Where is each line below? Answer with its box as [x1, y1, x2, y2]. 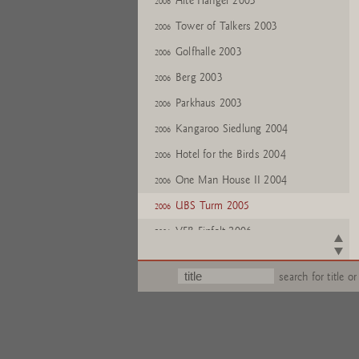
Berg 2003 [175, 71, 223, 84]
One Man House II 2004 [175, 173, 288, 187]
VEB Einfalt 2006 [175, 224, 252, 238]
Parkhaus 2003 [175, 96, 243, 110]
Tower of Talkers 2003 [175, 19, 278, 33]
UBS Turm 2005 [175, 199, 250, 212]
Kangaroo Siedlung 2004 [175, 122, 288, 135]
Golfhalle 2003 [175, 45, 242, 58]
